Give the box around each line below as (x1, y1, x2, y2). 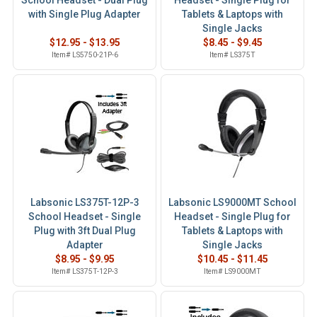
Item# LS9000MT (204, 267, 261, 276)
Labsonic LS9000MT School (168, 197, 296, 208)
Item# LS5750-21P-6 (51, 50, 118, 59)
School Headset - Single (28, 211, 141, 222)
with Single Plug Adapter (28, 8, 141, 20)
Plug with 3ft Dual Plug (33, 225, 136, 236)
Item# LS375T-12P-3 (51, 267, 118, 276)
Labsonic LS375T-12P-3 (30, 197, 139, 208)
